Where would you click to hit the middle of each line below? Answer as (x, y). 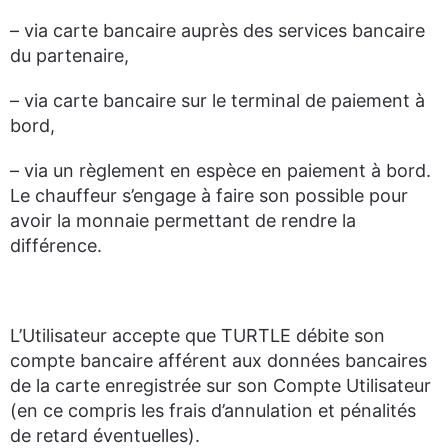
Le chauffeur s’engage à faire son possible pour (209, 195)
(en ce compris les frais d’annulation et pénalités (213, 410)
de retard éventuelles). (105, 435)
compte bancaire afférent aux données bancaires (218, 360)
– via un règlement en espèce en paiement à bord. (220, 170)
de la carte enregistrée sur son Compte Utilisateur (220, 385)
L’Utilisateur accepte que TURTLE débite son (197, 335)
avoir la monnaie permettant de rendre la (183, 220)
